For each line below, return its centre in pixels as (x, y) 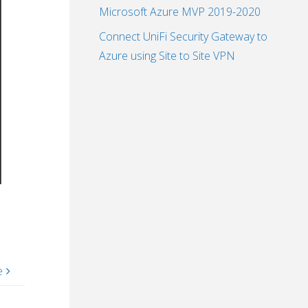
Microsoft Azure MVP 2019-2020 (180, 12)
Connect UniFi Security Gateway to (183, 37)
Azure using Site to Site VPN (167, 56)
